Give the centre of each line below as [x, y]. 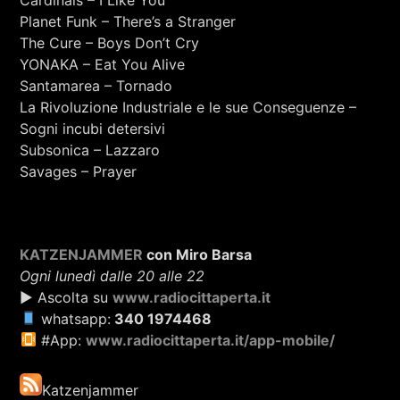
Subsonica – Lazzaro [90, 150]
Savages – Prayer [79, 172]
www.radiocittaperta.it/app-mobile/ [210, 340]
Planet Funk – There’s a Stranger [128, 22]
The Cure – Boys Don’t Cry [110, 43]
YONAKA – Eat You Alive [103, 65]
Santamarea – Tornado [96, 86]
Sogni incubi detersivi [93, 129]
